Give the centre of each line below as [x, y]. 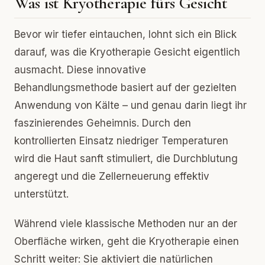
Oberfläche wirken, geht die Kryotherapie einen [127, 241]
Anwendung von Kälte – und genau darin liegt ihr [130, 105]
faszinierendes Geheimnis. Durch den [103, 123]
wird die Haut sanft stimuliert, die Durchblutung [126, 159]
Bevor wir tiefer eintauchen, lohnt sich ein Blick [125, 34]
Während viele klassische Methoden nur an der [126, 224]
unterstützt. [41, 194]
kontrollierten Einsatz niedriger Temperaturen [121, 141]
